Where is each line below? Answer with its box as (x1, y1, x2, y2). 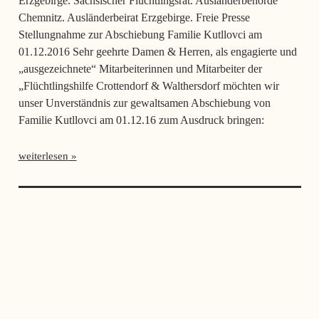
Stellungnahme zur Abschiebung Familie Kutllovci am (18, 28, 262, 41)
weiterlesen (18, 150, 68, 162)
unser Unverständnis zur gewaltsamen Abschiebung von (18, 96, 271, 109)
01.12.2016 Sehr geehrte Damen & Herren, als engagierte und (18, 45, 297, 58)
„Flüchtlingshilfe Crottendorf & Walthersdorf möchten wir (18, 79, 279, 92)
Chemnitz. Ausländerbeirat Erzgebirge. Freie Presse (18, 11, 250, 23)
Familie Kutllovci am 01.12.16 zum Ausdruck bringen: (18, 113, 264, 126)
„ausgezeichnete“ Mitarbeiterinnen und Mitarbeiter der (18, 62, 262, 75)
